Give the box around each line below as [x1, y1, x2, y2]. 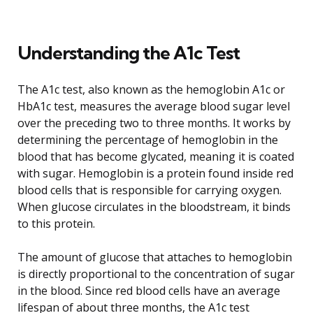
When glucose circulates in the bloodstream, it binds [17, 198, 291, 214]
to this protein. [17, 215, 95, 231]
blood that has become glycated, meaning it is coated [17, 148, 294, 164]
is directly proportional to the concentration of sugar [17, 265, 295, 282]
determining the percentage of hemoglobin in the [17, 131, 278, 147]
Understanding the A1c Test [17, 41, 240, 64]
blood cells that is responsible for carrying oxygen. [17, 182, 282, 198]
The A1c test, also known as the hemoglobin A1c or [17, 81, 285, 97]
